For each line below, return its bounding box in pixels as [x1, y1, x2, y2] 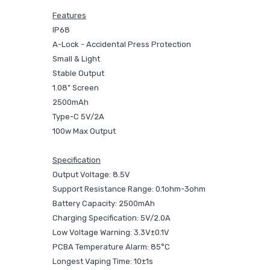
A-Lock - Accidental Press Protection [52, 40, 191, 49]
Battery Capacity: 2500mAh [52, 199, 155, 208]
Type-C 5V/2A [52, 112, 104, 121]
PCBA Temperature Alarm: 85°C [52, 242, 170, 251]
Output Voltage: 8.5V [52, 170, 130, 179]
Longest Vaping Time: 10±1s [52, 257, 153, 266]
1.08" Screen [52, 83, 99, 92]
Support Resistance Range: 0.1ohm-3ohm [52, 184, 206, 193]
